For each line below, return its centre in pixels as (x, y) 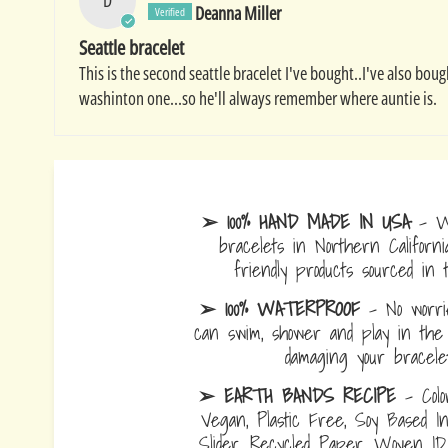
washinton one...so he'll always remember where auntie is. (257, 98)
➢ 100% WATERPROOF (279, 309)
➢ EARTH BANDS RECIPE (297, 396)
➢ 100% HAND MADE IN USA (306, 222)
